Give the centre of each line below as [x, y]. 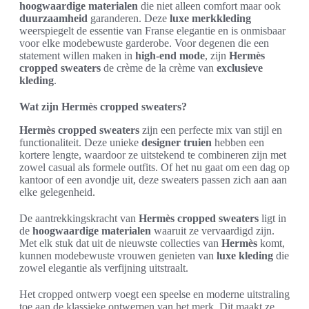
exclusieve [240, 68]
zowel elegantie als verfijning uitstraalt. [104, 268]
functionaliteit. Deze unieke [80, 142]
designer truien [177, 142]
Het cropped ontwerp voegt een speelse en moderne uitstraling [154, 294]
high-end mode [170, 55]
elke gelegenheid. [57, 192]
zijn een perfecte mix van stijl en [211, 130]
